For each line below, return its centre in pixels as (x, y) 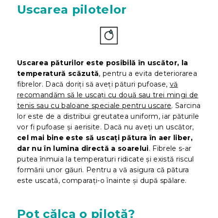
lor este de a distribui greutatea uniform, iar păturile (108, 117)
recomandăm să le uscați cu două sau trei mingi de (108, 95)
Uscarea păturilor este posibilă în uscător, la (103, 63)
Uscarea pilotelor (72, 10)
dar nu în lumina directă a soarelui (83, 149)
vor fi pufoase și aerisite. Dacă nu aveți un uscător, (106, 127)
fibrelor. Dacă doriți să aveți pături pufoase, (93, 84)
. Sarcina (186, 106)
